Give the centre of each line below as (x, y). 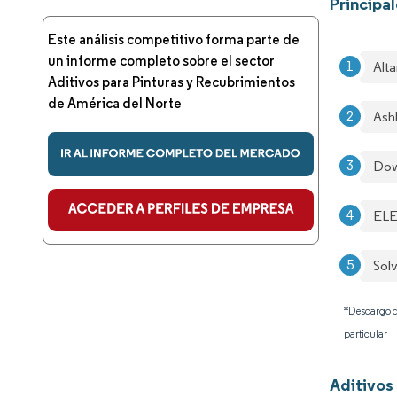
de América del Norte (115, 103)
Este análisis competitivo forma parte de (174, 39)
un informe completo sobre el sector (161, 61)
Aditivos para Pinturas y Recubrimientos (171, 82)
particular (366, 334)
